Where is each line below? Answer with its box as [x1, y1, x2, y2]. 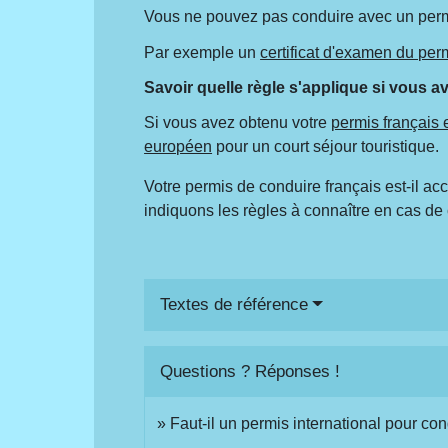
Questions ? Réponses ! [160, 361, 341, 381]
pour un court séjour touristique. [212, 137, 440, 155]
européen [144, 137, 213, 155]
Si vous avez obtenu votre [144, 113, 332, 131]
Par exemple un [144, 43, 261, 61]
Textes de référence [160, 294, 309, 314]
